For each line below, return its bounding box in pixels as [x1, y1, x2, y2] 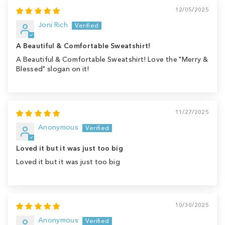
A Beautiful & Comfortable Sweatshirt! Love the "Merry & [16, 55, 208, 64]
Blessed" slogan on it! [16, 64, 89, 73]
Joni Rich [38, 20, 68, 29]
